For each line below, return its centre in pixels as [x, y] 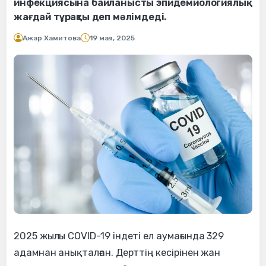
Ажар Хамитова [52, 38]
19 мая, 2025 [112, 38]
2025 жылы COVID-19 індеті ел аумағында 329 [119, 236]
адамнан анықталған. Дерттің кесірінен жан [117, 252]
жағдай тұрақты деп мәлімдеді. [90, 17]
